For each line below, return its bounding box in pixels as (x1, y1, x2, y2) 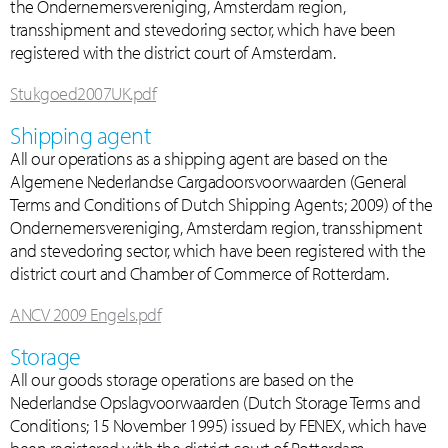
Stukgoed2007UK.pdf (10, 82, 156, 105)
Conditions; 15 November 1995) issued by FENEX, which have (10, 414, 427, 437)
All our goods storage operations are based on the (10, 368, 354, 391)
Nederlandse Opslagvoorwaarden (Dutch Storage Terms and (10, 391, 420, 414)
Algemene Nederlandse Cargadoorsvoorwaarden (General (10, 170, 407, 193)
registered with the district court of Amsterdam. (10, 41, 335, 64)
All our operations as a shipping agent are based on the (10, 147, 388, 170)
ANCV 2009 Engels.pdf (10, 303, 161, 326)
